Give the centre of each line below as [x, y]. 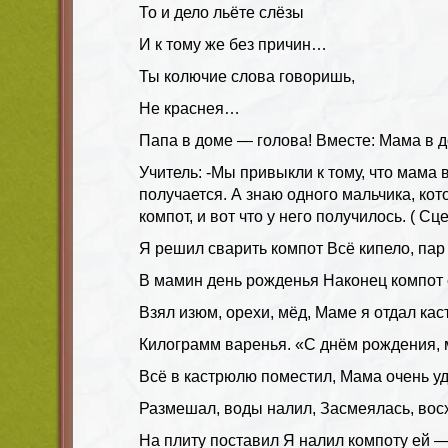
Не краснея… [189, 108]
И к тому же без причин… [233, 44]
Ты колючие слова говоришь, [247, 76]
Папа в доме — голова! [227, 140]
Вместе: [347, 140]
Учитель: [170, 172]
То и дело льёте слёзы [221, 12]
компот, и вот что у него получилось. [274, 216]
